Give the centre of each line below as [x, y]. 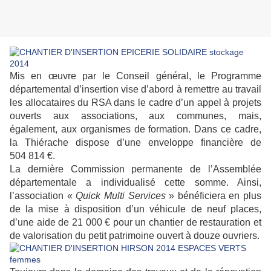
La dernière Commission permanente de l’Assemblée [135, 169]
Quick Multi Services [121, 196]
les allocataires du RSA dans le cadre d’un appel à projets [135, 103]
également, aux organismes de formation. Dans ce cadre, [135, 129]
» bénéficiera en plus [213, 196]
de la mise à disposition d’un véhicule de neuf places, [135, 209]
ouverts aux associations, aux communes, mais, [135, 116]
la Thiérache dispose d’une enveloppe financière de [135, 143]
